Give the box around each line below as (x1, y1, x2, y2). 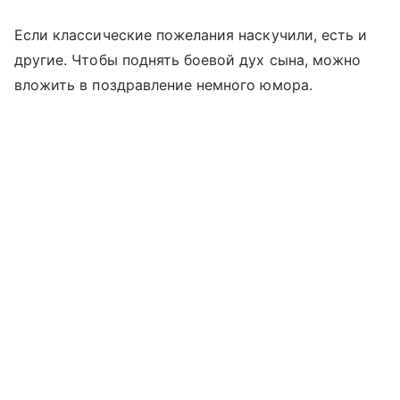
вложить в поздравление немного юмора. (14, 76, 312, 95)
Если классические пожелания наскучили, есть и (14, 26, 368, 45)
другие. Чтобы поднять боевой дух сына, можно (14, 51, 362, 70)
